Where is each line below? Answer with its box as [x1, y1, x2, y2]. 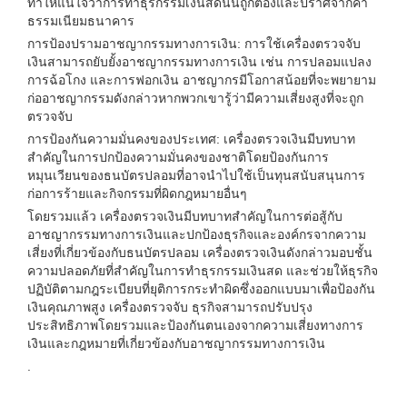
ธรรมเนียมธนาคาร [27, 14, 134, 28]
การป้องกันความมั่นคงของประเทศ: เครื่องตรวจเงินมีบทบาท [27, 132, 355, 146]
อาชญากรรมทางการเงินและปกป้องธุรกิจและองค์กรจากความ [27, 227, 366, 242]
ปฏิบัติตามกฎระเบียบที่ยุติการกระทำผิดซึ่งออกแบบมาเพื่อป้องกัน [27, 282, 375, 296]
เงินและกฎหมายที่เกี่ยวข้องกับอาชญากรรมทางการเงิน [27, 336, 325, 351]
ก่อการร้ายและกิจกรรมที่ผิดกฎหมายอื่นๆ [27, 186, 247, 201]
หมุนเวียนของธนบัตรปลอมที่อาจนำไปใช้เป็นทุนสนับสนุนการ [27, 168, 365, 183]
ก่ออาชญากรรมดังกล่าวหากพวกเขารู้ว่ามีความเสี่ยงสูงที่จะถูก [27, 91, 363, 105]
